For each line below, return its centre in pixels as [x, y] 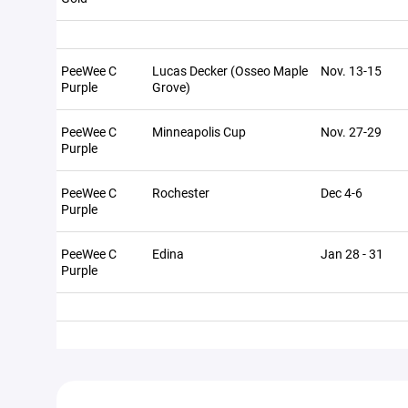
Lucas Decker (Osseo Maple [230, 71]
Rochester [181, 193]
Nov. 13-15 [351, 71]
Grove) [171, 87]
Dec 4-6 [342, 193]
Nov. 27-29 [351, 132]
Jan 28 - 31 [352, 254]
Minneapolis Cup [199, 132]
